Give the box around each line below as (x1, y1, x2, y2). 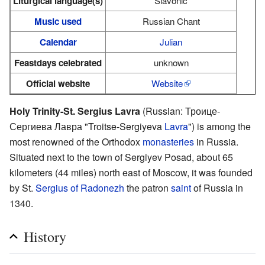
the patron (124, 180, 171, 195)
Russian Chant (142, 14, 200, 27)
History (24, 227, 66, 246)
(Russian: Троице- (140, 104, 220, 118)
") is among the (188, 119, 251, 133)
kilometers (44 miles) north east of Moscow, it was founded (9, 165, 253, 179)
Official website (26, 76, 90, 90)
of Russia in (191, 180, 243, 195)
